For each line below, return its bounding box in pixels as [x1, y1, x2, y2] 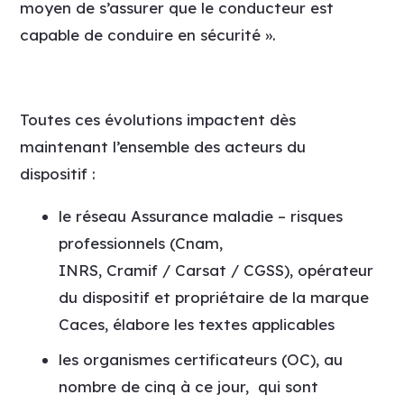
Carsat [174, 261, 226, 280]
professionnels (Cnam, [58, 234, 223, 252]
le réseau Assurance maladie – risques [58, 207, 343, 225]
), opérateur [283, 261, 373, 280]
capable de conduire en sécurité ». [20, 25, 277, 44]
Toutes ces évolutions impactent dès [20, 110, 297, 129]
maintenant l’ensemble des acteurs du [20, 137, 307, 156]
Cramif [106, 261, 158, 280]
